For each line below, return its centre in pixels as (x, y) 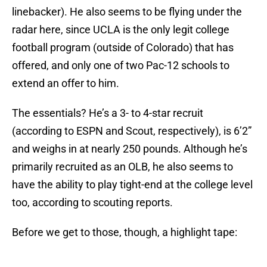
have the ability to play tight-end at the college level (132, 185)
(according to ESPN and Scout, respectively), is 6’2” (132, 131)
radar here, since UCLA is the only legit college (121, 30)
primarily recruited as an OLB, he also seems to (122, 167)
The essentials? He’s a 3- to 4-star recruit (108, 113)
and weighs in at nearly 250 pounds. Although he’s (130, 149)
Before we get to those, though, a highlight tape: (125, 232)
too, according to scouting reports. (92, 203)
